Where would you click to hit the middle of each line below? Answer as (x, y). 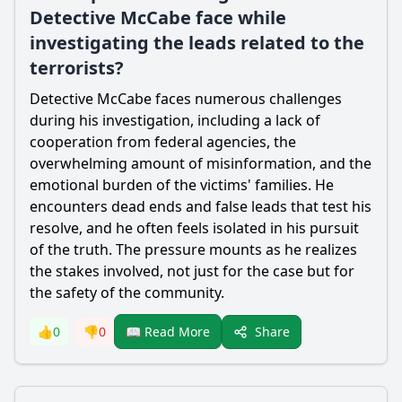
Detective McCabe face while (158, 17)
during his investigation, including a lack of (175, 120)
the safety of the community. (127, 293)
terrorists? (77, 68)
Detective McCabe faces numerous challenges (186, 99)
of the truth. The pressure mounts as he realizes (193, 249)
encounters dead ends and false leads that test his (201, 206)
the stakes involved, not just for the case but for (192, 271)
